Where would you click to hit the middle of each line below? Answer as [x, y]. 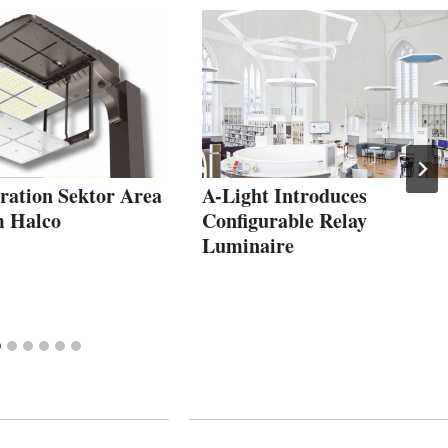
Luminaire [248, 245]
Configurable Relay [284, 220]
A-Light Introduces [284, 195]
